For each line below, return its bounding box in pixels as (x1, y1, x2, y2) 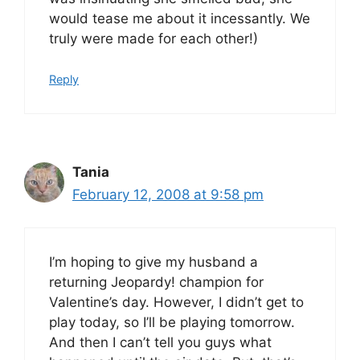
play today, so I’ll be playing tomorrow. (49, 313, 295, 330)
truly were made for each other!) (49, 30, 258, 47)
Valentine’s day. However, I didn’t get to (49, 293, 304, 310)
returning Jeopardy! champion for (49, 273, 264, 290)
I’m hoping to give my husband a (49, 253, 258, 270)
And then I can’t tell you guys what (49, 333, 272, 350)
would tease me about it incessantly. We (49, 10, 310, 27)
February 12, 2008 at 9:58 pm (72, 186, 264, 202)
